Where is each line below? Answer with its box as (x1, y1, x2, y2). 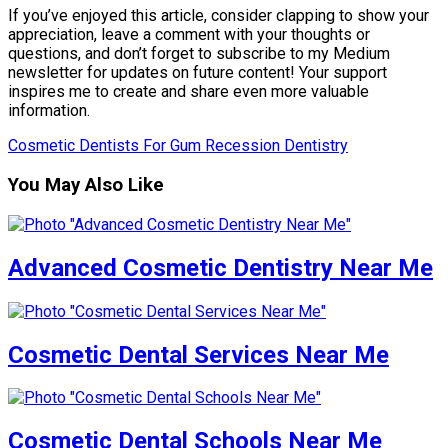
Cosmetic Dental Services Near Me (8, 340, 389, 369)
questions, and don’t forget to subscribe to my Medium (8, 44, 390, 64)
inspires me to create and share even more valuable (8, 82, 369, 102)
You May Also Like (8, 174, 164, 197)
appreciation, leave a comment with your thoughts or (8, 25, 370, 45)
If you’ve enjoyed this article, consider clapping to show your (8, 6, 429, 26)
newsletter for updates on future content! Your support (8, 63, 387, 83)
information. (8, 101, 90, 121)
